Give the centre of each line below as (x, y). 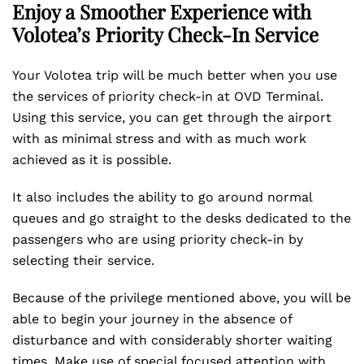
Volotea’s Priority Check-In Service (165, 34)
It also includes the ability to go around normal (162, 197)
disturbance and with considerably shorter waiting (172, 340)
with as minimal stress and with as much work (159, 139)
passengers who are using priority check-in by (158, 239)
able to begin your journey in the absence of (152, 319)
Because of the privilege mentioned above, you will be (182, 298)
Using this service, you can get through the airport (172, 117)
